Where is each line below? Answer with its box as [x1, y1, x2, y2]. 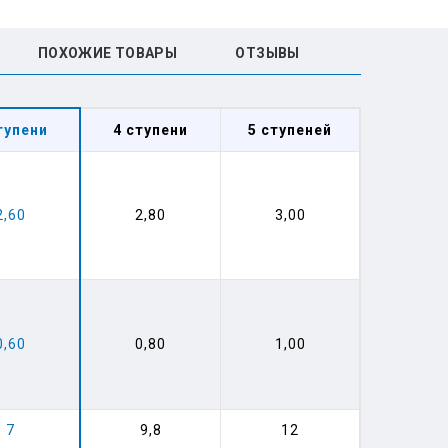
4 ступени [113, 122, 188, 138]
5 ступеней [248, 122, 332, 138]
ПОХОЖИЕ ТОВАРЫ [38, 45, 177, 61]
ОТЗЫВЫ [235, 45, 300, 61]
